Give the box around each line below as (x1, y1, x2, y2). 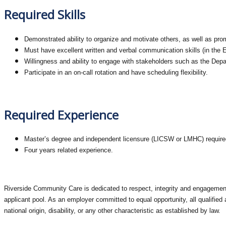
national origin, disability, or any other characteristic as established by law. (4, 207, 220, 215)
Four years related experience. (24, 146, 113, 154)
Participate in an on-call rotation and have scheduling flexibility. (24, 68, 208, 76)
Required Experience (4, 106, 119, 123)
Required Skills (4, 6, 85, 23)
